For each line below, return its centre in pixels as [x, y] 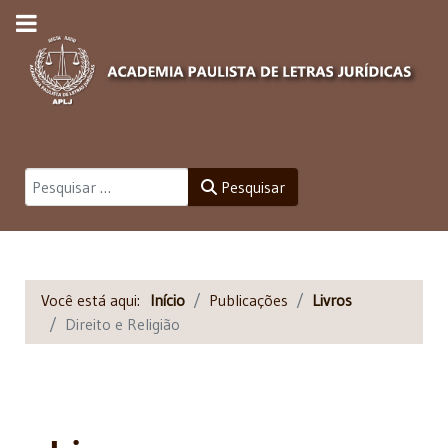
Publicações [248, 299]
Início [167, 299]
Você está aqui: [95, 299]
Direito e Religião [122, 323]
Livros [332, 299]
